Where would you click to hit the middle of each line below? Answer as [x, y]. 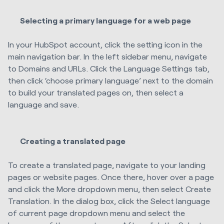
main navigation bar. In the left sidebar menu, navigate [107, 56]
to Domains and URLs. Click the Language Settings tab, [109, 68]
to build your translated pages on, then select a [96, 92]
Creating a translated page [73, 140]
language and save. [43, 104]
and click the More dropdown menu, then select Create [109, 188]
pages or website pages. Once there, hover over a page [111, 176]
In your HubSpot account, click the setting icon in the [105, 44]
